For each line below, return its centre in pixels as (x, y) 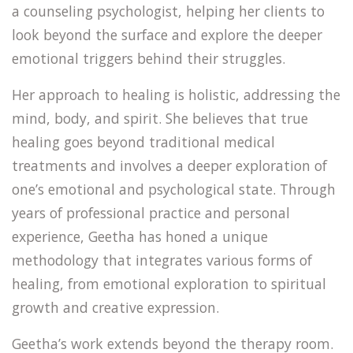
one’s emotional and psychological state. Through (174, 189)
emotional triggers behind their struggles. (149, 58)
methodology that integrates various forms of (162, 260)
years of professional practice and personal (151, 213)
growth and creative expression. (115, 307)
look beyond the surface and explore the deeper (167, 35)
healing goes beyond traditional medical (143, 142)
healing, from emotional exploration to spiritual (169, 284)
